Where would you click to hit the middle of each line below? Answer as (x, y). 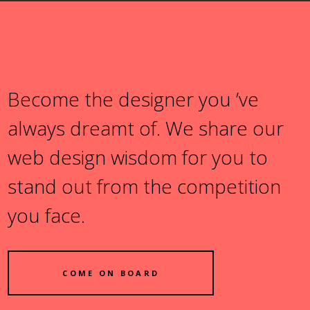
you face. (47, 215)
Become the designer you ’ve (134, 99)
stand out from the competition (145, 186)
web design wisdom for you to (138, 157)
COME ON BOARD (111, 273)
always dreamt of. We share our (146, 128)
